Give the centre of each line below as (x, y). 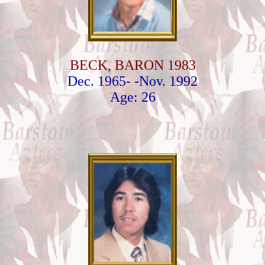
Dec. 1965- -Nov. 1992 (132, 81)
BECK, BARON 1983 (132, 65)
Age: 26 (132, 97)
